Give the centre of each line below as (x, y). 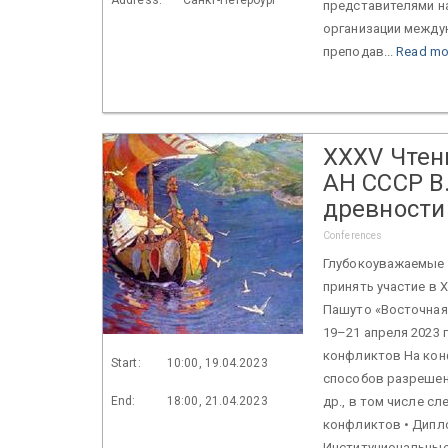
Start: (126, 362)
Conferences (353, 235)
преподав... (360, 51)
